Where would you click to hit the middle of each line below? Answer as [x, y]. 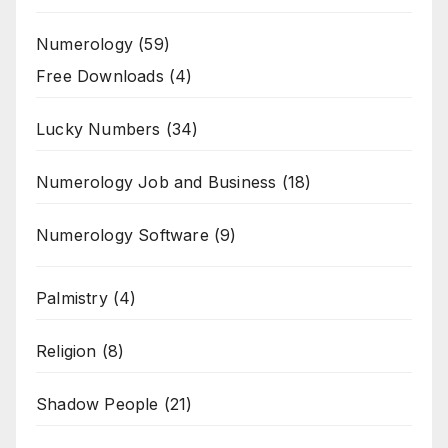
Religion [66, 351]
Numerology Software [122, 235]
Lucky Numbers [98, 129]
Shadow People [97, 404]
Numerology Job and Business [156, 182]
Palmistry [72, 298]
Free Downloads [100, 76]
